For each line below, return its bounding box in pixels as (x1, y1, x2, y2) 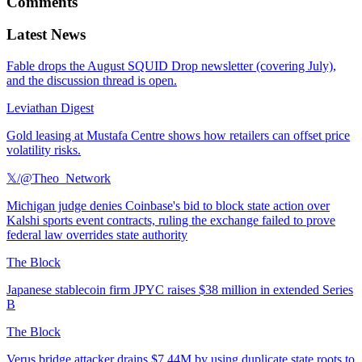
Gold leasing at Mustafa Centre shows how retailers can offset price (6, 128, 350, 143)
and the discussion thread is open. (6, 74, 177, 88)
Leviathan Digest (6, 101, 94, 116)
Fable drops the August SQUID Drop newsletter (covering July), (6, 59, 336, 74)
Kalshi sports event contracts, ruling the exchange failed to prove (6, 213, 335, 228)
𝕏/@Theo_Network (6, 171, 111, 186)
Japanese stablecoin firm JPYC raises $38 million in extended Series (6, 283, 353, 297)
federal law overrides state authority (6, 228, 187, 242)
